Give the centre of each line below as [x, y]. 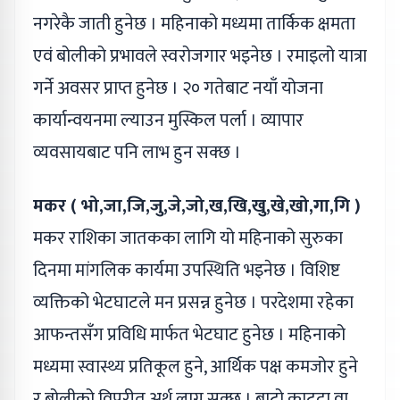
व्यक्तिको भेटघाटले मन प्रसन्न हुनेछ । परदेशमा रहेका [193, 303]
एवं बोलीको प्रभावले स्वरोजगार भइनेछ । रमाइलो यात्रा [200, 57]
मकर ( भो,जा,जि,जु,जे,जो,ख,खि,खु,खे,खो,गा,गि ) [197, 207]
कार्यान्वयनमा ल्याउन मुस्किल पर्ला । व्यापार [168, 121]
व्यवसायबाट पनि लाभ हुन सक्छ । [137, 153]
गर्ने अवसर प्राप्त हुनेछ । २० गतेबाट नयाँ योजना [178, 89]
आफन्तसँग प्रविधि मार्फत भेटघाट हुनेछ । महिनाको [189, 335]
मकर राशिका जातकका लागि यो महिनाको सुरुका [188, 239]
